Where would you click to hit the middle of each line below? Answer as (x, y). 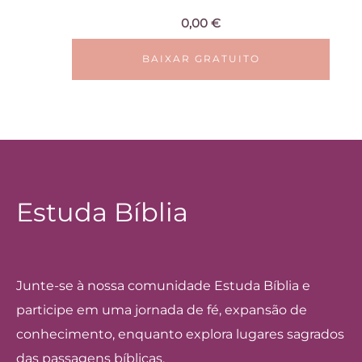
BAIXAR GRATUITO (201, 59)
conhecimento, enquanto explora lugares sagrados (180, 334)
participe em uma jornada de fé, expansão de (162, 310)
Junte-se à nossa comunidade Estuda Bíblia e (163, 286)
